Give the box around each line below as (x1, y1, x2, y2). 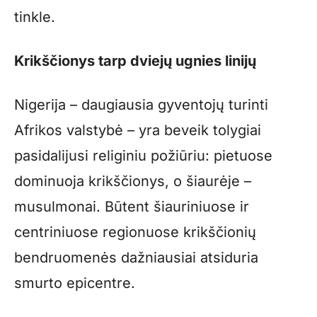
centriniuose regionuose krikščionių (14, 223, 256, 241)
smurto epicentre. (14, 274, 135, 292)
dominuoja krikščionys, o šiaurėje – (14, 172, 251, 190)
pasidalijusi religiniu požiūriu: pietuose (14, 146, 272, 164)
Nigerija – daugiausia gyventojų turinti (14, 96, 268, 113)
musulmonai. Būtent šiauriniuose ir (14, 197, 249, 215)
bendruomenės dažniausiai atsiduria (14, 248, 258, 266)
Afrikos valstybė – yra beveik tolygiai (14, 121, 261, 139)
